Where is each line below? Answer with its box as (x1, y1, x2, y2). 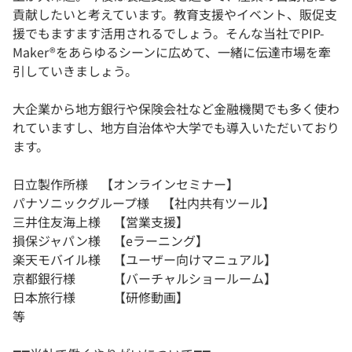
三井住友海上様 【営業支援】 (13, 212, 189, 232)
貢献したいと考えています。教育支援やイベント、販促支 (13, 5, 337, 24)
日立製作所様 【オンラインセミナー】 (13, 174, 239, 194)
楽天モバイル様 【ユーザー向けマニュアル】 (13, 250, 277, 269)
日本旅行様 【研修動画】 (13, 288, 189, 307)
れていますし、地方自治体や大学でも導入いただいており (13, 118, 339, 137)
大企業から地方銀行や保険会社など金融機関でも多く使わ (13, 99, 339, 119)
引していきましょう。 (13, 61, 137, 81)
